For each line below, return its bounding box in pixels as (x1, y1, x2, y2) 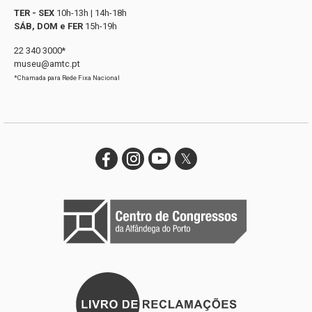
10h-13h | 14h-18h (54, 7, 127, 18)
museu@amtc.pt (14, 58, 80, 69)
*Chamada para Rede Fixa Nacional (14, 73, 120, 81)
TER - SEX (14, 7, 54, 18)
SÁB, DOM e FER (14, 20, 83, 31)
